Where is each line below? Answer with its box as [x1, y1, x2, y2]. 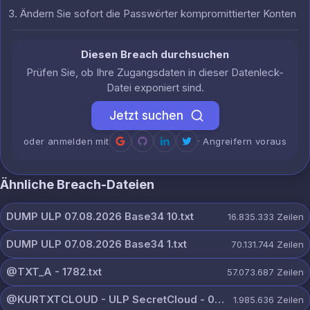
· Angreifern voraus [197, 136, 287, 147]
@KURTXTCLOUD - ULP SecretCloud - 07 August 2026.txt [215, 293, 224, 306]
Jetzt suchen [109, 109, 183, 122]
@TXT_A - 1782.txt [6, 265, 102, 278]
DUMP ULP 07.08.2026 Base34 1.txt [6, 237, 187, 250]
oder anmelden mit [23, 136, 109, 147]
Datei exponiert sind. [106, 81, 204, 94]
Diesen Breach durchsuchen [81, 48, 229, 61]
